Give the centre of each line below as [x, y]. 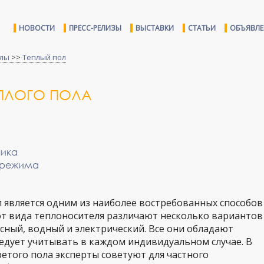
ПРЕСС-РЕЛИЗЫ [95, 28]
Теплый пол [44, 57]
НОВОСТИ [37, 28]
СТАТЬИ [202, 28]
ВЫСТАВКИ [155, 28]
